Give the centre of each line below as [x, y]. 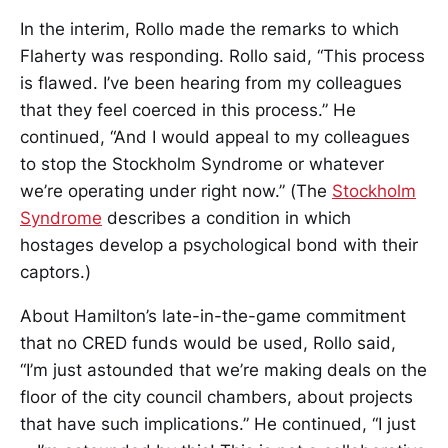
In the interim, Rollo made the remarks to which [209, 29]
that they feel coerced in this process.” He [188, 110]
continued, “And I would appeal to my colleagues [215, 137]
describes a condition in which [226, 218]
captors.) [55, 272]
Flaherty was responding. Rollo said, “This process [222, 56]
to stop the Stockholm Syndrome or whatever [202, 164]
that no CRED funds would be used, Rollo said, [208, 343]
